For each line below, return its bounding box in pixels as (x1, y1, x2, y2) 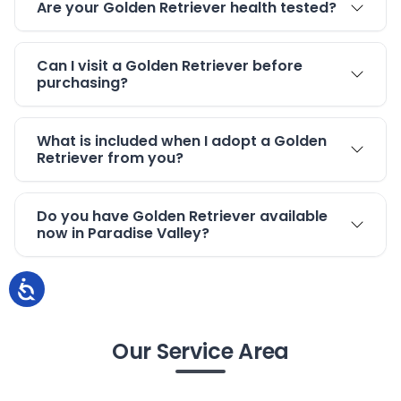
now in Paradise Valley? (37, 223, 209, 244)
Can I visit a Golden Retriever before (37, 55, 303, 77)
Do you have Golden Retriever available (37, 206, 328, 227)
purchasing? (37, 73, 128, 94)
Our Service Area (111, 337, 290, 367)
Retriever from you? (37, 148, 183, 169)
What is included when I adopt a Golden (37, 131, 327, 152)
